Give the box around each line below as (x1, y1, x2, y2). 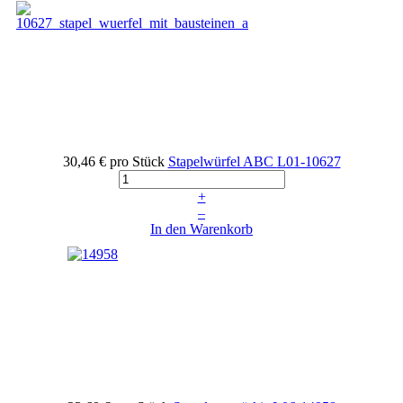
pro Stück (109, 154, 165, 169)
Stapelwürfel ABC (167, 154, 277, 169)
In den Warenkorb (150, 221, 253, 237)
